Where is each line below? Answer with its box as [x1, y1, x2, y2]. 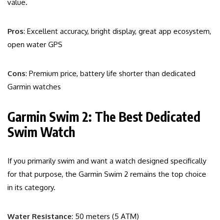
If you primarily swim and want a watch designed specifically [7, 156, 206, 166]
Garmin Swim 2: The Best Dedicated [7, 109, 200, 125]
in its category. [7, 183, 55, 192]
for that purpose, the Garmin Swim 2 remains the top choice [7, 169, 206, 179]
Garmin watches [7, 82, 61, 92]
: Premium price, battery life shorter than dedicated [26, 69, 195, 79]
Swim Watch [7, 124, 75, 140]
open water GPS [7, 40, 62, 50]
